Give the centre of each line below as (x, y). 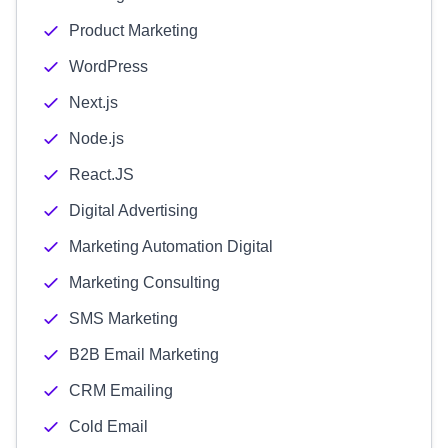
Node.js (96, 138)
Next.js (93, 102)
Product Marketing (133, 30)
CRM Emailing (121, 390)
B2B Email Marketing (144, 354)
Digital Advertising (133, 210)
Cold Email (108, 426)
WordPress (108, 66)
